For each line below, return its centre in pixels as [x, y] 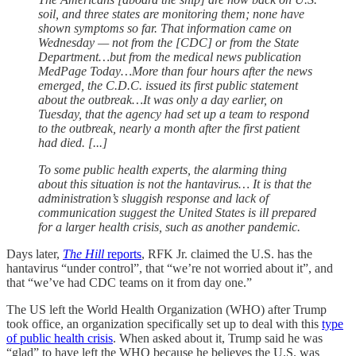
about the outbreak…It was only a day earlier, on [161, 99]
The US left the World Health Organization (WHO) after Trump [166, 309]
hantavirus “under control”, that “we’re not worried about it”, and [170, 268]
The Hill [83, 253]
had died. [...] [73, 142]
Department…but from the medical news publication [170, 56]
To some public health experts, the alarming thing [163, 169]
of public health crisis [60, 338]
